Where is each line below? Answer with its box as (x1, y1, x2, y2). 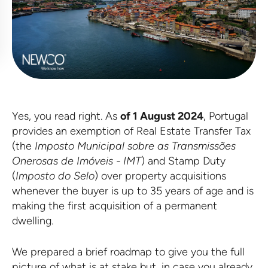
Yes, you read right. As (12, 109, 120, 123)
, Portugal (203, 109, 248, 123)
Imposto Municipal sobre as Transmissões (35, 139, 236, 153)
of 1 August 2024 (120, 109, 203, 123)
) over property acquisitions (95, 169, 226, 182)
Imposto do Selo (16, 169, 95, 182)
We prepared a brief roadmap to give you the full (12, 245, 245, 258)
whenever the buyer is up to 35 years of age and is (12, 184, 254, 197)
